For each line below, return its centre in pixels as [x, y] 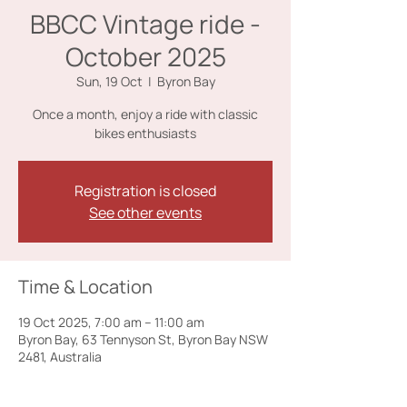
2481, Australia [60, 357]
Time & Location [85, 287]
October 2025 [145, 56]
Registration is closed [145, 191]
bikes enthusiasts [145, 133]
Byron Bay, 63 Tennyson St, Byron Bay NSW [143, 339]
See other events [145, 213]
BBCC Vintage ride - [145, 24]
